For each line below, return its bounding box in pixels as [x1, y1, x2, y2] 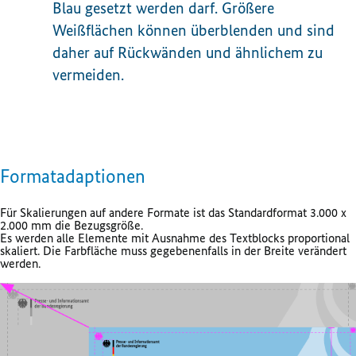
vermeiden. [52, 65, 124, 85]
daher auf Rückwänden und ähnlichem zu [52, 43, 323, 63]
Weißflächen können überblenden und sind [52, 21, 335, 41]
